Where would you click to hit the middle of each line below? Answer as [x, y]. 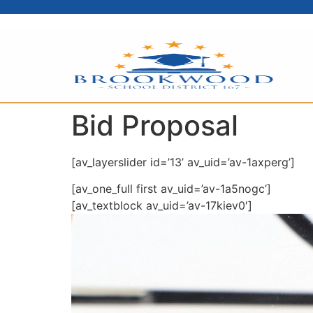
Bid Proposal [155, 125]
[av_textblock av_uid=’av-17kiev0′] [162, 206]
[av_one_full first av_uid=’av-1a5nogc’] [171, 189]
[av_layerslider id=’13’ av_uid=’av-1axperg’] [183, 162]
